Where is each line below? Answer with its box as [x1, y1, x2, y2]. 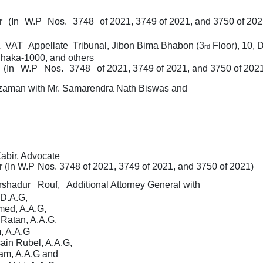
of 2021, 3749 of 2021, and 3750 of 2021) [82, 161, 254, 171]
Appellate [28, 40, 70, 50]
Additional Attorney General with [66, 180, 201, 190]
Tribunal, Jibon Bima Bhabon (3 [73, 40, 205, 50]
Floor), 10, [210, 40, 255, 50]
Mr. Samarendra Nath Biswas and [48, 83, 187, 93]
